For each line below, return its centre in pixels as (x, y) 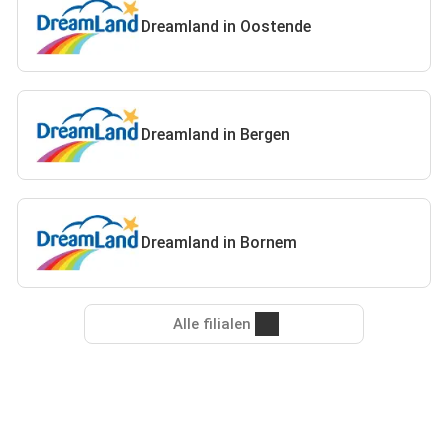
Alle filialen (212, 324)
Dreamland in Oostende (226, 26)
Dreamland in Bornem (219, 242)
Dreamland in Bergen (216, 134)
